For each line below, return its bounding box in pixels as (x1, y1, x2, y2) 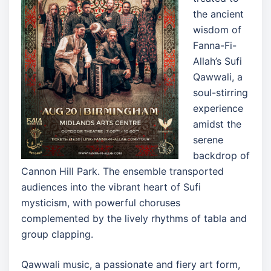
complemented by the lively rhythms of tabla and (21, 212, 247, 224)
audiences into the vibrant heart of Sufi (21, 180, 201, 193)
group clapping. (21, 227, 93, 240)
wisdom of (193, 23, 241, 36)
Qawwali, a (193, 70, 243, 83)
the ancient (193, 7, 244, 20)
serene (193, 133, 223, 146)
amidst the (193, 117, 241, 130)
